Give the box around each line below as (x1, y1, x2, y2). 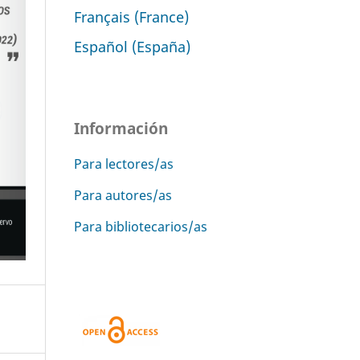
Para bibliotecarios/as (74, 217, 207, 235)
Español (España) (74, 35, 190, 56)
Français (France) (74, 6, 189, 27)
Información (74, 117, 168, 139)
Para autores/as (74, 186, 172, 204)
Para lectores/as (74, 154, 174, 173)
